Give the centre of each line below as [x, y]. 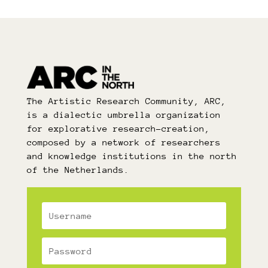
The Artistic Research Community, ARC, [126, 101]
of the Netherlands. [78, 170]
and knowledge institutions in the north [132, 156]
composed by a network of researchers [124, 142]
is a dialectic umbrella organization [124, 115]
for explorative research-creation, [118, 129]
